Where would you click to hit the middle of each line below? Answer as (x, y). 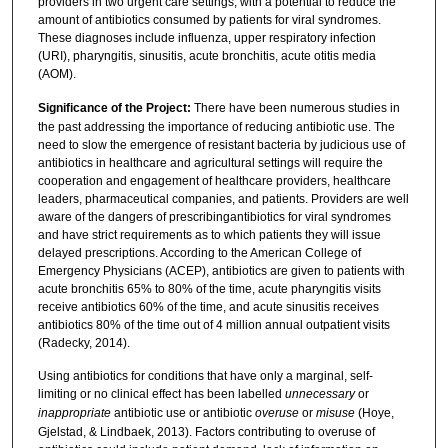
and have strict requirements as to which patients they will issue (209, 234)
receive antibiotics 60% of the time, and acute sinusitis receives (208, 306)
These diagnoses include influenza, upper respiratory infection (206, 38)
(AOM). (56, 74)
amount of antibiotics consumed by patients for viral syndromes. (209, 20)
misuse (336, 413)
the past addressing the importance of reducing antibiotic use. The (216, 126)
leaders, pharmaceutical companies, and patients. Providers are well (223, 198)
